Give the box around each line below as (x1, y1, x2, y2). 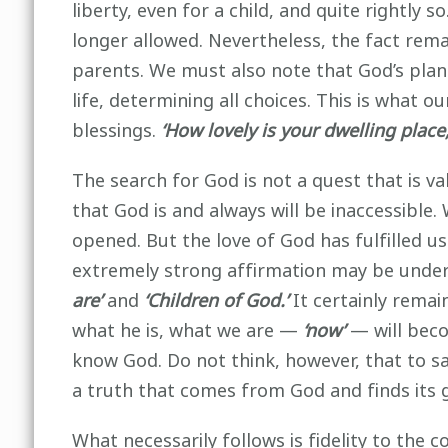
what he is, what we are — (71, 314, 303, 348)
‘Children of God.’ (143, 284, 288, 318)
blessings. (71, 114, 161, 148)
